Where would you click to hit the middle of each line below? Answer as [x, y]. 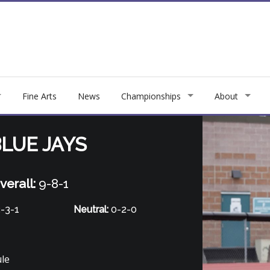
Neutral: [91, 210]
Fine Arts [39, 96]
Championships [151, 96]
